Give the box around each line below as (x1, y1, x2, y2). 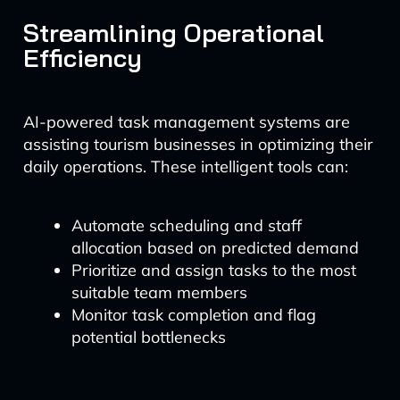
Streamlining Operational (22, 17, 324, 48)
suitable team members (71, 282, 247, 303)
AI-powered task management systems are (22, 112, 350, 132)
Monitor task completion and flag (71, 304, 316, 325)
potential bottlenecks (71, 327, 226, 347)
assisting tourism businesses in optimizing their (22, 134, 373, 154)
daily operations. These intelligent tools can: (22, 156, 348, 177)
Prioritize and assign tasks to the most (71, 260, 356, 280)
